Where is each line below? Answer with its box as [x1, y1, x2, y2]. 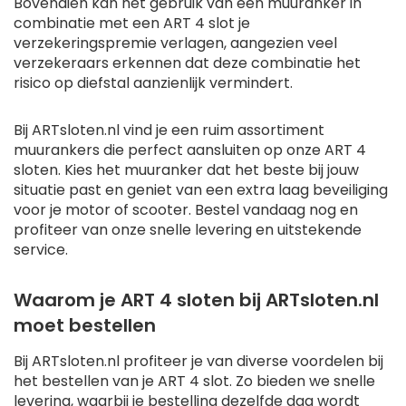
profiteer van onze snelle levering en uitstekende [14, 219, 362, 241]
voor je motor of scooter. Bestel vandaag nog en [14, 199, 358, 221]
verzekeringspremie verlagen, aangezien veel [14, 33, 337, 54]
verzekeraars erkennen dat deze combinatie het [14, 53, 361, 74]
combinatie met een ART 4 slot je [14, 13, 250, 34]
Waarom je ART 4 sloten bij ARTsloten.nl [14, 287, 379, 314]
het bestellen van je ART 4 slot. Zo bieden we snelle [14, 371, 375, 392]
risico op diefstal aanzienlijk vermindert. [14, 72, 293, 94]
